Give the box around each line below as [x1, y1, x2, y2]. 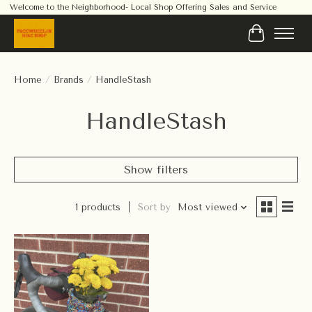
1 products [75, 202, 120, 213]
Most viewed [177, 202, 237, 213]
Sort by [137, 202, 171, 213]
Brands [54, 74, 84, 85]
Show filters [124, 162, 188, 176]
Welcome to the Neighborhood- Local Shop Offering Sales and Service [9, 3, 276, 13]
